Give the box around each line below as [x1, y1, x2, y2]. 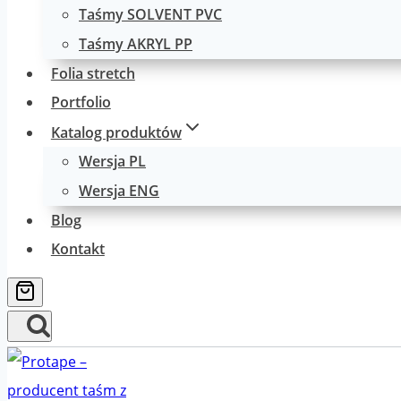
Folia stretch [50, 64, 135, 83]
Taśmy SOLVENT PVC [79, 4, 222, 24]
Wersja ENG [79, 181, 159, 200]
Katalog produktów [50, 123, 182, 142]
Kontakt [50, 239, 105, 259]
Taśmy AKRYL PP [79, 34, 192, 54]
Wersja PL [79, 151, 146, 171]
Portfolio [50, 92, 111, 112]
